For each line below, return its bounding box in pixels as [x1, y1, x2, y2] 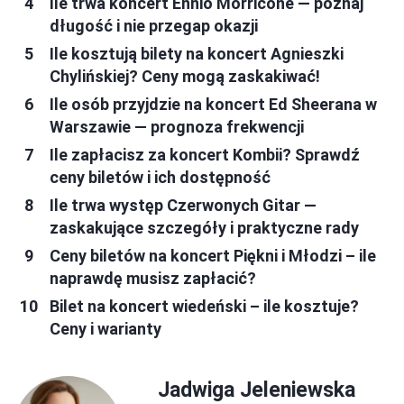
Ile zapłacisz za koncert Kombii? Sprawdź [50, 144, 360, 164]
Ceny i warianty [50, 318, 161, 338]
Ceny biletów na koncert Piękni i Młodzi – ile [50, 245, 376, 265]
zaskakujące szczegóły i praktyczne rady [50, 217, 359, 237]
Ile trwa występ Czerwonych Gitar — [50, 195, 317, 215]
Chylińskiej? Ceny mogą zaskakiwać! [50, 66, 320, 86]
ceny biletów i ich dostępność [50, 167, 271, 187]
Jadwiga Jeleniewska [158, 377, 355, 402]
